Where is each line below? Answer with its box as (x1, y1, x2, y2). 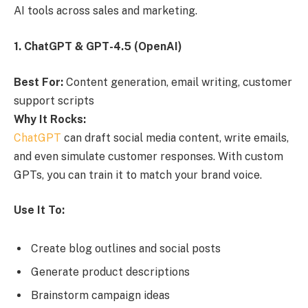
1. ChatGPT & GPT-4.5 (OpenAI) (14, 39, 182, 53)
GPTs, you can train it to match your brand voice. (14, 168, 262, 181)
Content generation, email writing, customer (63, 75, 292, 89)
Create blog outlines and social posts (31, 241, 221, 255)
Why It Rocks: (14, 112, 86, 126)
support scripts (14, 93, 94, 107)
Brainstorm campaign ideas (31, 288, 170, 302)
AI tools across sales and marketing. (14, 4, 197, 18)
